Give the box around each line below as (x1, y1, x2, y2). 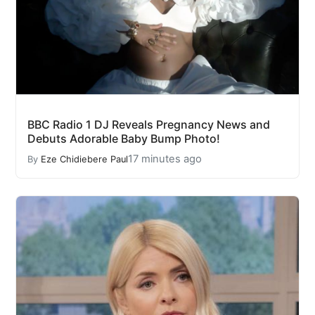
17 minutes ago (128, 153, 202, 166)
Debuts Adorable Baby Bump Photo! (27, 131, 220, 146)
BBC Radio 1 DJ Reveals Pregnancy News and (27, 117, 270, 132)
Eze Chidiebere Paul (41, 153, 128, 165)
